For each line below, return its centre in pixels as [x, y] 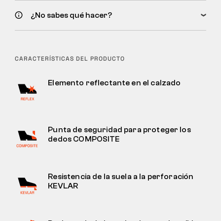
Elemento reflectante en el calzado [114, 83]
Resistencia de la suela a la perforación [121, 176]
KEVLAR [63, 186]
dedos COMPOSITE [84, 139]
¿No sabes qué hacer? [71, 15]
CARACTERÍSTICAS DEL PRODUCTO [70, 58]
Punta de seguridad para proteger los [119, 129]
